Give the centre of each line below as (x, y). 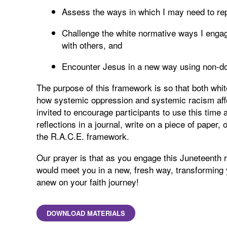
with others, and (92, 45)
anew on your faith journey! (88, 181)
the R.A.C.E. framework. (83, 136)
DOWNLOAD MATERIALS (86, 213)
